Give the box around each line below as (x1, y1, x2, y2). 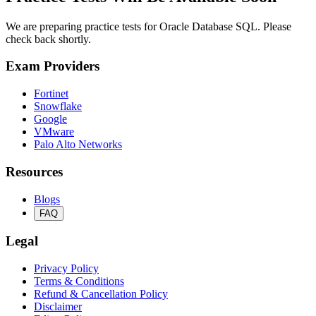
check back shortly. (6, 32, 91, 45)
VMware (34, 126, 74, 138)
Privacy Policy (34, 262, 99, 274)
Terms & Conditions (34, 275, 124, 287)
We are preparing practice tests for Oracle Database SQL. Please (6, 20, 291, 32)
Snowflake (34, 100, 82, 113)
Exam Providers (6, 59, 99, 74)
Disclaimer (34, 300, 82, 312)
